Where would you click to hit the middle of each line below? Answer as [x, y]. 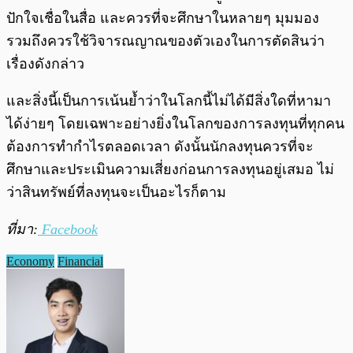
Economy [30, 261]
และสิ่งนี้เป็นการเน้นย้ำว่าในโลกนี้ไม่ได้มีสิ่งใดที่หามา [169, 100]
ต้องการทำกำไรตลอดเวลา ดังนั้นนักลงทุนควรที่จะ [160, 146]
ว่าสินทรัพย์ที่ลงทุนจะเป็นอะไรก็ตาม [116, 192]
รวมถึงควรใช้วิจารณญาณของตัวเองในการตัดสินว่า [165, 41]
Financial [80, 261]
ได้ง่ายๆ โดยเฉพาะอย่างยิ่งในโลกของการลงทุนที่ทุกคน [175, 123]
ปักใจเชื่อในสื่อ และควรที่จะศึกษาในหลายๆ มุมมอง [163, 18]
